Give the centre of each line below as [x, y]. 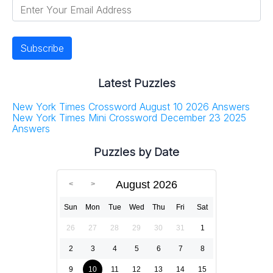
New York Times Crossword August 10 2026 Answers [131, 107]
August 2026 [147, 184]
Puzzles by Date [136, 152]
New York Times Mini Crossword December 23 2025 [129, 118]
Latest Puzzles [136, 83]
